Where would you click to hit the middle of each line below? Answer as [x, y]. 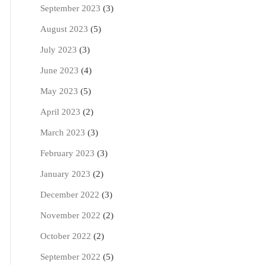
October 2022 [66, 236]
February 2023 [68, 153]
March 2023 [63, 132]
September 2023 [71, 8]
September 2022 [71, 257]
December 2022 [70, 195]
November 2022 [71, 215]
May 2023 [59, 91]
